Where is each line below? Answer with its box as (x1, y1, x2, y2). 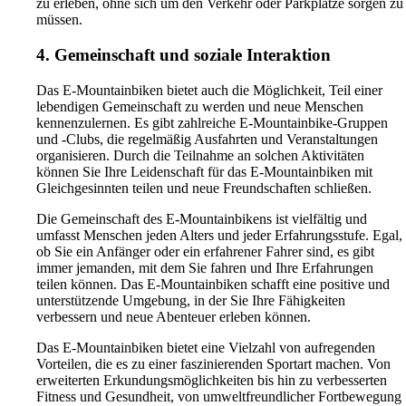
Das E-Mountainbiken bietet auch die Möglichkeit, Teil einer (36, 82, 382, 98)
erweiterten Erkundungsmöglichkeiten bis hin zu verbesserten (36, 372, 387, 388)
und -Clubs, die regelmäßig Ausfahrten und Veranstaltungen (36, 130, 378, 147)
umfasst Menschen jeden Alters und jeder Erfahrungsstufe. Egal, (36, 227, 402, 243)
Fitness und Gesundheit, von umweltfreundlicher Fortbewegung (36, 388, 401, 404)
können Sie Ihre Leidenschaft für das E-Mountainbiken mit (36, 163, 372, 179)
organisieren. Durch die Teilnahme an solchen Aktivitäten (36, 147, 364, 163)
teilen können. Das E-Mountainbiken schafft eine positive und (36, 275, 390, 292)
